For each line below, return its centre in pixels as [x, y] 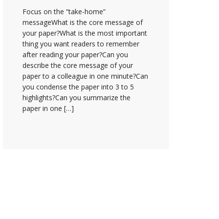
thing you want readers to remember [81, 44]
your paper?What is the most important [85, 33]
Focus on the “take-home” [64, 11]
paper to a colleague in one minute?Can [85, 76]
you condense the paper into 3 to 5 [78, 87]
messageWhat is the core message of [83, 22]
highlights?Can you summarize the [77, 97]
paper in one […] [48, 108]
